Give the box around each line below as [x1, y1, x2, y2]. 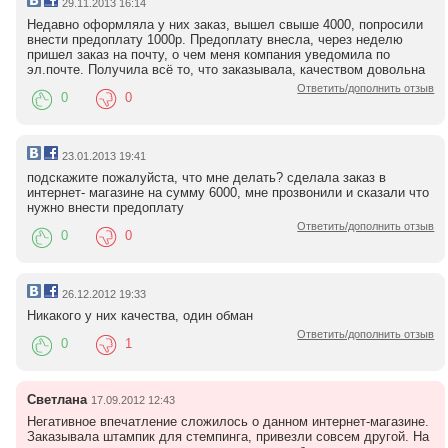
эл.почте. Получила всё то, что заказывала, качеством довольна [26, 61, 425, 77]
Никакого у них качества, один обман [26, 307, 253, 323]
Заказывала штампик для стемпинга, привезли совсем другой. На [26, 428, 429, 444]
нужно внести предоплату [26, 199, 184, 215]
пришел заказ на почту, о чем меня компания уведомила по [26, 46, 390, 62]
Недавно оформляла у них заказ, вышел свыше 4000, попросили [26, 16, 423, 32]
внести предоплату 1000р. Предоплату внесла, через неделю [26, 31, 403, 47]
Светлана [26, 391, 87, 407]
